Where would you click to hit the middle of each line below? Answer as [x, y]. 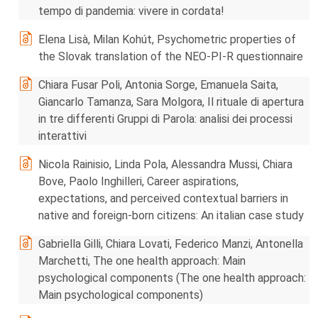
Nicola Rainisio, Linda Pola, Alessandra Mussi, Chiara [165, 164]
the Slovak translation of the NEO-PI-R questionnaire [171, 56]
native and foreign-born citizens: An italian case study [171, 215]
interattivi [62, 136]
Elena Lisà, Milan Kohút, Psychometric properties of [167, 39]
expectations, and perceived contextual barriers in [163, 198]
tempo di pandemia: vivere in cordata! [131, 11]
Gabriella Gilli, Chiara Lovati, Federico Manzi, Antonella [171, 244]
